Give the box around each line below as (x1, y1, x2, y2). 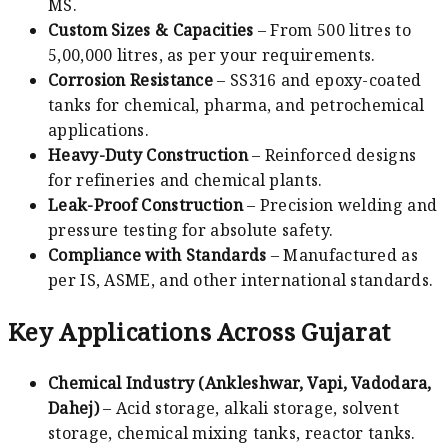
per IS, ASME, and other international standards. (48, 269, 434, 292)
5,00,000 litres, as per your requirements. (48, 44, 376, 67)
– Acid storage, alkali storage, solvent (98, 397, 399, 420)
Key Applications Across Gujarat (8, 315, 391, 349)
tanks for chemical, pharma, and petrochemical (48, 94, 425, 117)
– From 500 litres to (253, 19, 411, 42)
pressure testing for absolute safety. (48, 219, 334, 242)
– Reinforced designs (247, 144, 417, 167)
